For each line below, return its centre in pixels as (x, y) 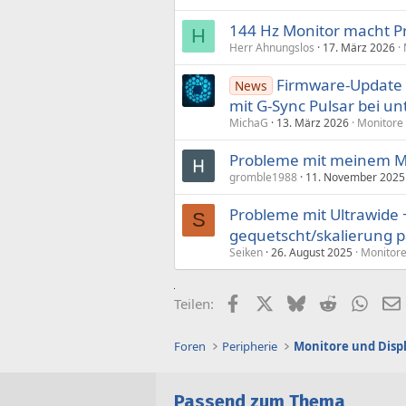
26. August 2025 (312, 252)
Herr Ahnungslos (272, 47)
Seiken (246, 252)
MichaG (249, 122)
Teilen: (194, 303)
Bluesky (329, 301)
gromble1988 (263, 177)
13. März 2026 (313, 122)
